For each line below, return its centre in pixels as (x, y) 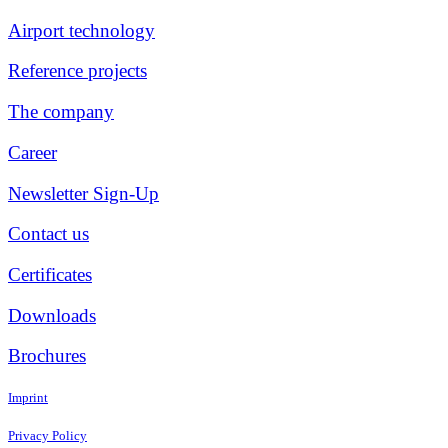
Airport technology (81, 30)
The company (61, 112)
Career (32, 152)
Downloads (52, 315)
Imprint (28, 397)
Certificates (50, 274)
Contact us (48, 234)
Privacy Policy (47, 435)
